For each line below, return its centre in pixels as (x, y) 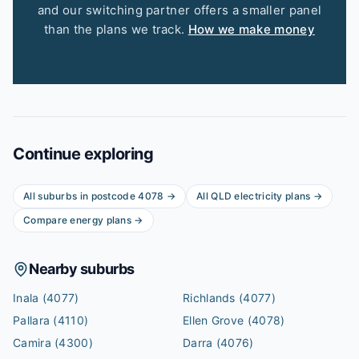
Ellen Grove (214, 320)
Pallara (32, 320)
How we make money (251, 29)
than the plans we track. (115, 29)
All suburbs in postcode (81, 196)
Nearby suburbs (82, 269)
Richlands (209, 298)
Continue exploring (83, 154)
